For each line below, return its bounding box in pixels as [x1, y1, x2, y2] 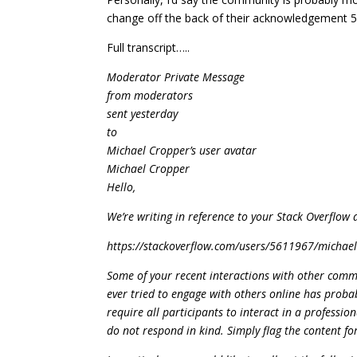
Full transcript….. [107, 40, 190, 55]
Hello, [107, 179, 136, 194]
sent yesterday [107, 106, 178, 121]
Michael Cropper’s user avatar [107, 143, 257, 158]
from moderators [107, 88, 194, 103]
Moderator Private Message [107, 69, 245, 84]
